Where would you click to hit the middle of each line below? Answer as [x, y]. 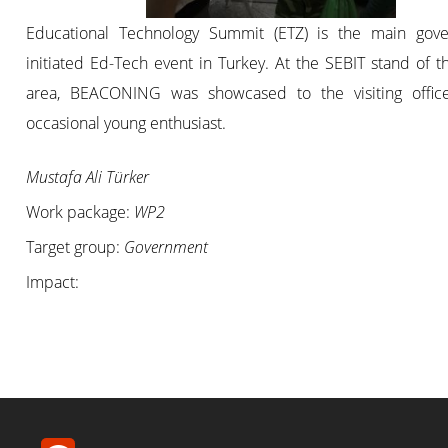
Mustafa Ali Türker [88, 177]
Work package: [80, 212]
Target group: [75, 247]
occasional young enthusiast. [126, 123]
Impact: [53, 282]
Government [166, 247]
